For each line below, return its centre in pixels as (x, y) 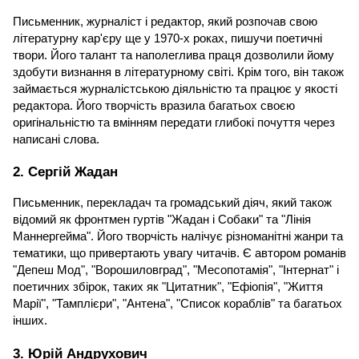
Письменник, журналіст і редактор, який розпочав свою (165, 21)
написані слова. (56, 139)
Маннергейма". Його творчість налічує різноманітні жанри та (178, 237)
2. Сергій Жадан (65, 172)
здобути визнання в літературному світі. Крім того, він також (178, 72)
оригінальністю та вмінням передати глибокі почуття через (174, 122)
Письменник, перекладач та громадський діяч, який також (172, 203)
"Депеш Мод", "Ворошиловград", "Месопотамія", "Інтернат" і (176, 270)
